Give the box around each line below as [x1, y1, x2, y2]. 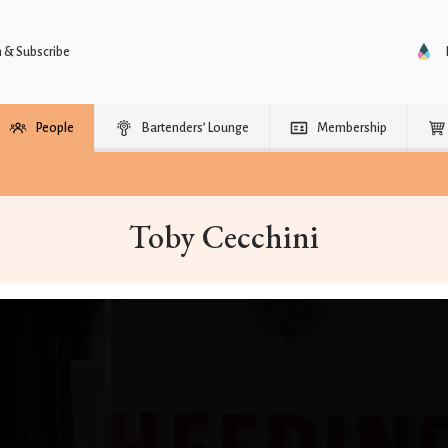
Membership [317, 121, 387, 135]
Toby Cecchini [129, 216, 319, 258]
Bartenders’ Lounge [142, 121, 249, 135]
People [36, 121, 74, 135]
